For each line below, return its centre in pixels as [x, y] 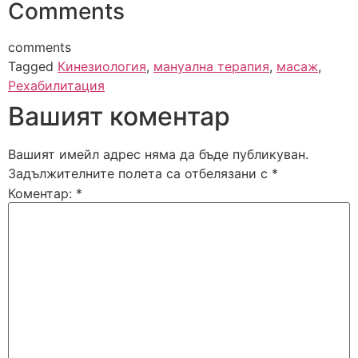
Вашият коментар [119, 116]
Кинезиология [102, 66]
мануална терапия [211, 66]
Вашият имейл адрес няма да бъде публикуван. [158, 154]
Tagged [33, 66]
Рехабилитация [56, 85]
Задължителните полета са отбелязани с [140, 173]
